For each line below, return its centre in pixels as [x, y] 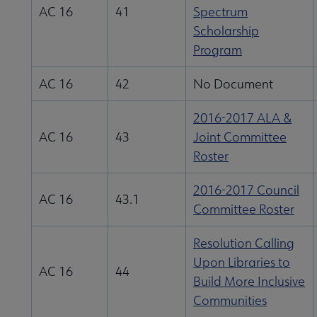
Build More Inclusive [249, 282]
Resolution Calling [244, 243]
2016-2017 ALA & [242, 118]
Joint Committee [240, 137]
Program [218, 50]
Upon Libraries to [242, 263]
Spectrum [220, 12]
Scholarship [226, 31]
